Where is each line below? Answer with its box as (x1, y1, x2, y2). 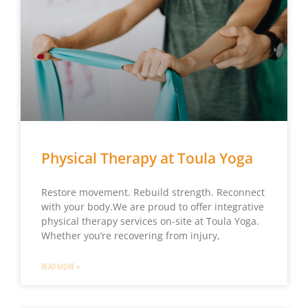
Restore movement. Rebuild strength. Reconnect (41, 185, 265, 199)
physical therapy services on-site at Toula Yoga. (41, 214, 259, 228)
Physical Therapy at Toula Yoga (41, 148, 253, 168)
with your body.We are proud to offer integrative (41, 199, 264, 213)
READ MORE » (41, 261, 80, 272)
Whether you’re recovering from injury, (41, 228, 220, 242)
